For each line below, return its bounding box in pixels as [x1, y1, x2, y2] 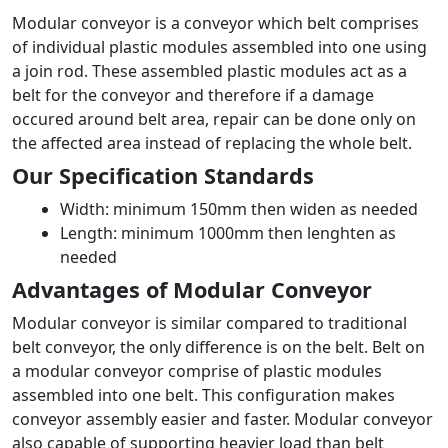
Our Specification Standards [12, 160, 314, 190]
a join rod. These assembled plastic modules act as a [12, 59, 407, 82]
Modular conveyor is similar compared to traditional [12, 311, 407, 334]
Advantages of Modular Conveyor [12, 274, 372, 304]
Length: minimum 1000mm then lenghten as [60, 221, 396, 244]
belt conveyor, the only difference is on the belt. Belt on [12, 335, 425, 358]
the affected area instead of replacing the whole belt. [12, 131, 412, 154]
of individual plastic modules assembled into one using [12, 35, 427, 58]
